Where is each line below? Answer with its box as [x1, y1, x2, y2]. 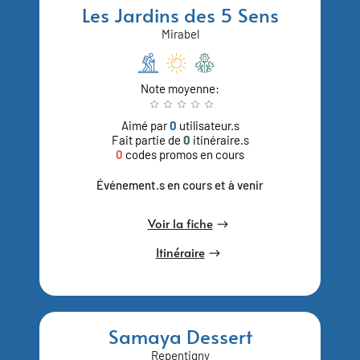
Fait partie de [111, 132, 183, 147]
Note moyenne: [141, 80, 219, 96]
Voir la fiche [147, 214, 213, 231]
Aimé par [121, 117, 170, 133]
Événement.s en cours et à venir [96, 177, 264, 192]
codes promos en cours [125, 146, 244, 162]
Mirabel [161, 26, 199, 41]
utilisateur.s [176, 117, 239, 133]
